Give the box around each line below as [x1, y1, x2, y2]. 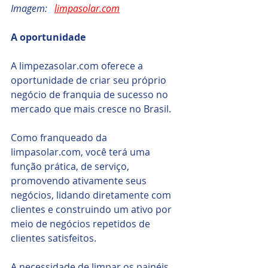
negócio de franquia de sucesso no [11, 87, 170, 101]
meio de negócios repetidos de [11, 217, 153, 230]
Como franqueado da [11, 130, 109, 144]
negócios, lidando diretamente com [11, 188, 173, 202]
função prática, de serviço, [11, 159, 132, 173]
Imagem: [11, 1, 54, 15]
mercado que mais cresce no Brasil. [11, 102, 173, 115]
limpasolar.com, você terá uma [11, 145, 153, 159]
